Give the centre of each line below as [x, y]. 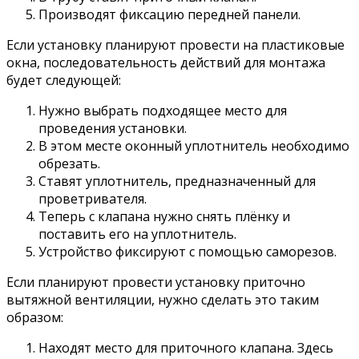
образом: [35, 317]
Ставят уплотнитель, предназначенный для [177, 181]
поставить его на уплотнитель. [137, 234]
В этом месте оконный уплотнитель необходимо [194, 145]
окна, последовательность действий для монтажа [166, 62]
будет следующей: [64, 80]
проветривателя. [93, 198]
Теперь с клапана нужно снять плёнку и [164, 216]
